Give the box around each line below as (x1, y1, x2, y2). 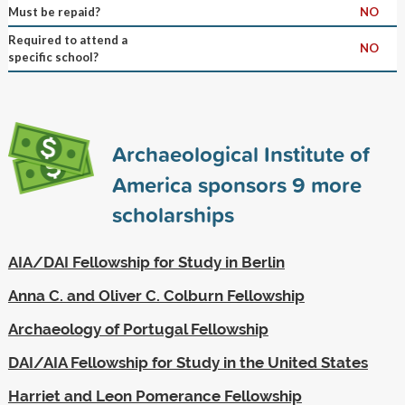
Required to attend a (7, 32, 127, 47)
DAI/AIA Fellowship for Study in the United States (7, 353, 368, 372)
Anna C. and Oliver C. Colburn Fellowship (7, 286, 305, 305)
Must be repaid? (7, 4, 100, 19)
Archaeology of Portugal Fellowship (7, 319, 268, 338)
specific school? (7, 49, 99, 64)
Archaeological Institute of (111, 137, 370, 169)
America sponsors (111, 168, 292, 200)
